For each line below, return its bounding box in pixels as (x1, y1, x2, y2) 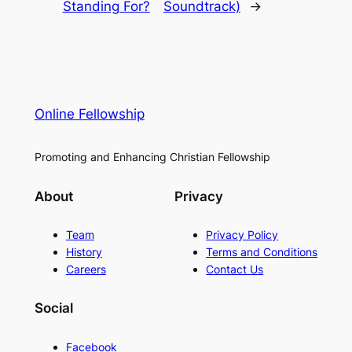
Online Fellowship (34, 106, 145, 123)
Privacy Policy (206, 228, 279, 242)
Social (34, 300, 73, 317)
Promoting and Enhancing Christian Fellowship (34, 150, 270, 164)
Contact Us (206, 262, 264, 277)
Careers (65, 262, 106, 277)
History (65, 245, 102, 259)
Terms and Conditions (206, 245, 318, 259)
